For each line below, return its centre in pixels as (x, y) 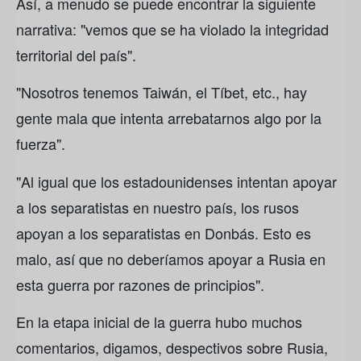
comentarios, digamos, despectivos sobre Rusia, (172, 347)
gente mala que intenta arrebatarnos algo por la (169, 118)
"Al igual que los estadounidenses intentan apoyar (176, 181)
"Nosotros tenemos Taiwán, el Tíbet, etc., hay (162, 92)
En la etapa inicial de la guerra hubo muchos (159, 321)
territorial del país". (76, 54)
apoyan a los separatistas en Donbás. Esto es (164, 232)
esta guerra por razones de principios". (140, 284)
